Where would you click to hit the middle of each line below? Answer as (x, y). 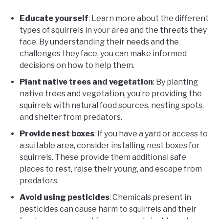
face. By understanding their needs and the (99, 42)
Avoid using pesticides (65, 197)
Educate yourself (54, 18)
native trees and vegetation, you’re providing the (111, 93)
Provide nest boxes (57, 133)
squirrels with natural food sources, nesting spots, (112, 105)
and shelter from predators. (71, 117)
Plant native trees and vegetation (86, 82)
